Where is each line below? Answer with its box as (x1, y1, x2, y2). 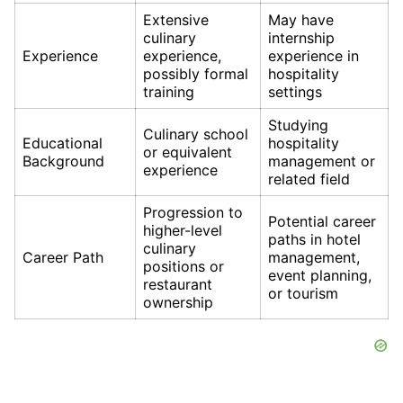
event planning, (268, 265, 372, 284)
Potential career (268, 211, 376, 230)
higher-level (143, 220, 222, 239)
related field (268, 169, 350, 188)
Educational (22, 133, 103, 152)
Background (22, 151, 104, 170)
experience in (268, 46, 359, 65)
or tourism (268, 283, 338, 302)
